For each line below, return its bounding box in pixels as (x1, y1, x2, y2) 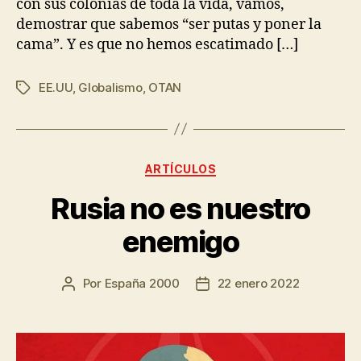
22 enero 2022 (217, 276, 300, 292)
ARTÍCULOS (144, 161, 217, 176)
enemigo (122, 224, 239, 260)
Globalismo (78, 79, 143, 95)
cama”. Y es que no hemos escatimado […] (16, 35, 298, 54)
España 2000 (104, 276, 180, 292)
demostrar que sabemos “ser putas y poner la (16, 15, 322, 34)
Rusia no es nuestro (51, 191, 310, 227)
